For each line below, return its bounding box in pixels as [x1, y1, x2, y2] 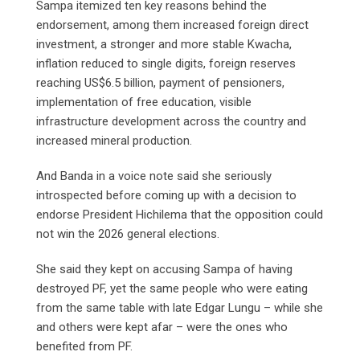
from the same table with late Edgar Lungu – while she [36, 301, 323, 316]
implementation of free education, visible [36, 95, 252, 110]
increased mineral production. [36, 133, 195, 149]
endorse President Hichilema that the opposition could [36, 207, 323, 223]
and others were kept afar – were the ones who [36, 320, 288, 335]
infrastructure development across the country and [36, 114, 306, 129]
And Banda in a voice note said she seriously [36, 169, 272, 184]
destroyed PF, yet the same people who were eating [36, 281, 308, 297]
